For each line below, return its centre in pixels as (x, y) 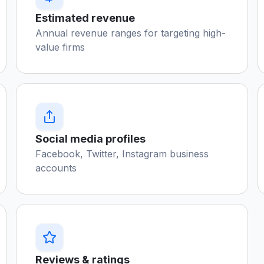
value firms (60, 47)
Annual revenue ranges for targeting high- (130, 33)
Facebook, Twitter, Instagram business (122, 154)
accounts (56, 168)
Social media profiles (90, 139)
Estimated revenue (85, 18)
